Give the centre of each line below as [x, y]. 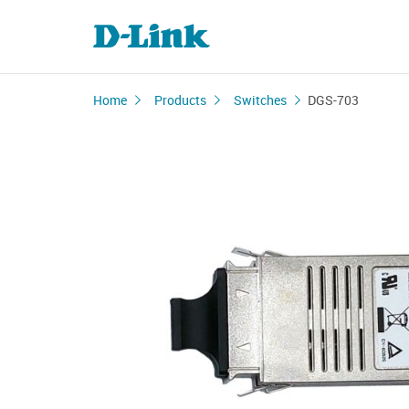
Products [180, 100]
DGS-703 [333, 100]
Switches [260, 100]
